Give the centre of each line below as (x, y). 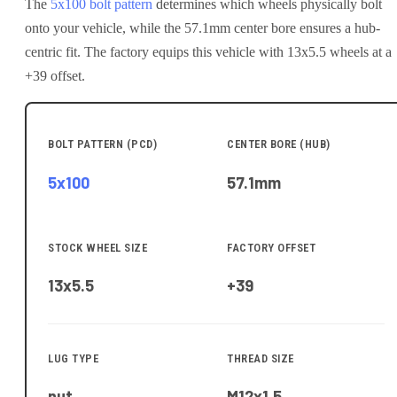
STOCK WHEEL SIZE (97, 247)
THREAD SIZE (261, 358)
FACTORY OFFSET (271, 247)
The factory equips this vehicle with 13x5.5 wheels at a (236, 51)
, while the (153, 27)
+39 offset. (55, 75)
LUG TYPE (73, 358)
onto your (54, 27)
